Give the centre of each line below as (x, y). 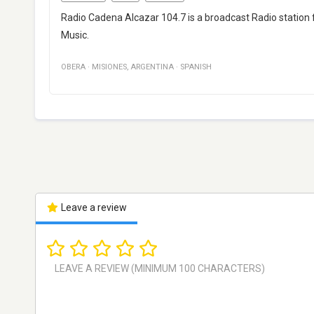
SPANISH (196, 67)
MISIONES (109, 67)
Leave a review (93, 207)
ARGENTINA (152, 67)
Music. (75, 35)
